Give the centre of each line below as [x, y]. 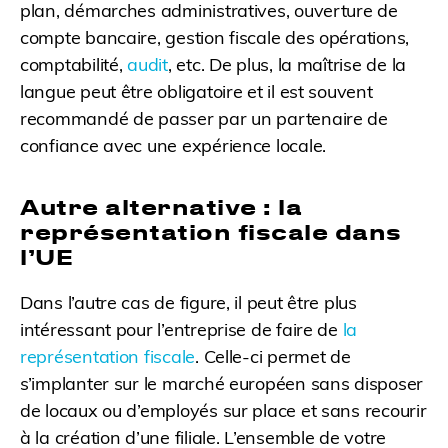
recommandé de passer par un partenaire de [204, 119]
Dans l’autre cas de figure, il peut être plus [188, 303]
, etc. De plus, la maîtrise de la [286, 65]
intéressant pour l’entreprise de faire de [181, 330]
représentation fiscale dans [211, 232]
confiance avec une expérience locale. [173, 146]
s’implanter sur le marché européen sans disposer [222, 384]
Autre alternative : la [161, 207]
